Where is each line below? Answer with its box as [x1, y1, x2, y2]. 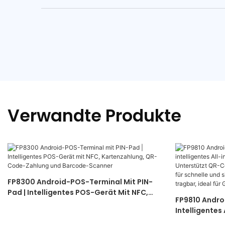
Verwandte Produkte [8, 104, 181, 128]
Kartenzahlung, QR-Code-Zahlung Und [8, 198, 151, 208]
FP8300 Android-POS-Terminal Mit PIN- [8, 177, 153, 187]
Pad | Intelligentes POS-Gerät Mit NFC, [8, 187, 148, 198]
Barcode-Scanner [8, 208, 74, 219]
